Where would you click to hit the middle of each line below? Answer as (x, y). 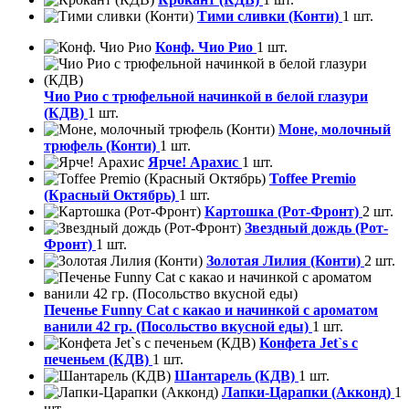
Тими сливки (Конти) (270, 16)
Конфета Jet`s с (309, 343)
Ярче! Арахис (195, 163)
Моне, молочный (335, 130)
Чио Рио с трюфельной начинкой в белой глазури (206, 97)
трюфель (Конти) (102, 146)
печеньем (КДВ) (98, 360)
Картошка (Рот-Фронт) (283, 212)
